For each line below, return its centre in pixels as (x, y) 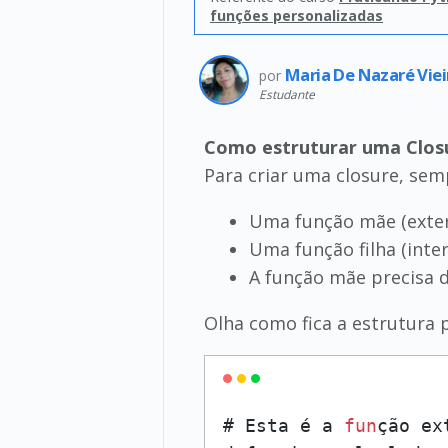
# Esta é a (283, 425)
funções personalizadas (296, 15)
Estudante (287, 93)
